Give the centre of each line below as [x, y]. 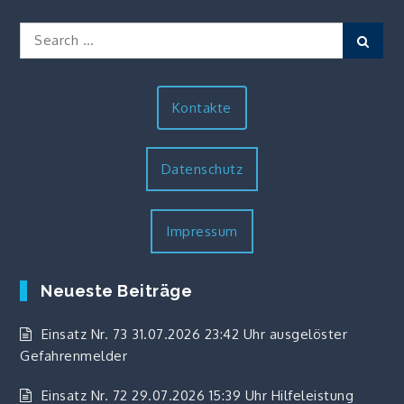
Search [41, 32]
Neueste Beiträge [117, 290]
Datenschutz [202, 169]
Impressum [202, 231]
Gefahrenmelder [74, 355]
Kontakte [202, 107]
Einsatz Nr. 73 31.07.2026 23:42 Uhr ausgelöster [194, 334]
